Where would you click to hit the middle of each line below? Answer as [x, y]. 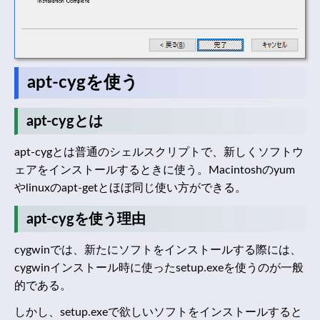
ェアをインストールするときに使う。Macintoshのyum [155, 170]
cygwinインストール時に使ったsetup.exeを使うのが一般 [159, 268]
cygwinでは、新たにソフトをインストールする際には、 [158, 250]
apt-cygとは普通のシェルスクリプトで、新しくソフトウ [159, 152]
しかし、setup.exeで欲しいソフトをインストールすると [158, 312]
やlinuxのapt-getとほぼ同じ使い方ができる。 [130, 188]
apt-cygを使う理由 [86, 219]
